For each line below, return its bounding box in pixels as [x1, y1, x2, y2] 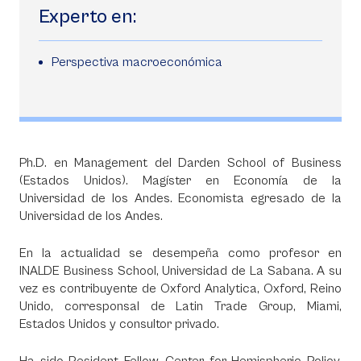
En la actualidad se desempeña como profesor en [19, 246, 342, 260]
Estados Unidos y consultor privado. [19, 317, 219, 331]
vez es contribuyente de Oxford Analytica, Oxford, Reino [19, 281, 342, 296]
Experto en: [39, 6, 136, 28]
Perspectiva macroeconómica [52, 55, 222, 69]
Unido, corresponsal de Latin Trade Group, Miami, [19, 299, 342, 313]
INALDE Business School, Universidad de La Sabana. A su [19, 263, 342, 278]
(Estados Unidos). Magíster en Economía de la [19, 173, 342, 188]
